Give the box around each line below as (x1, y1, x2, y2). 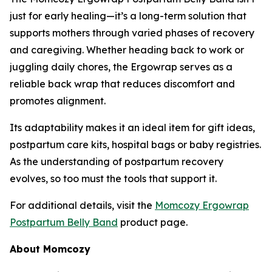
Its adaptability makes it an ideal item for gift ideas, (10, 121, 255, 134)
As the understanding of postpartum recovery (10, 155, 223, 168)
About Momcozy (10, 243, 90, 256)
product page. (118, 216, 188, 229)
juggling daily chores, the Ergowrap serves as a (10, 61, 233, 73)
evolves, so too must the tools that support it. (10, 172, 217, 185)
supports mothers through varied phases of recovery (10, 27, 254, 39)
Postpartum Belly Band (10, 216, 118, 229)
